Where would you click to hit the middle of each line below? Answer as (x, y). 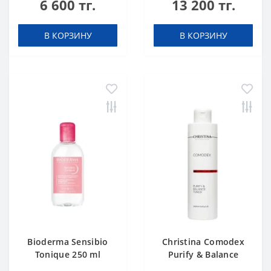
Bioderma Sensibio (68, 242)
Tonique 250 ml (68, 254)
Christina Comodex (203, 242)
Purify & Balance (203, 254)
